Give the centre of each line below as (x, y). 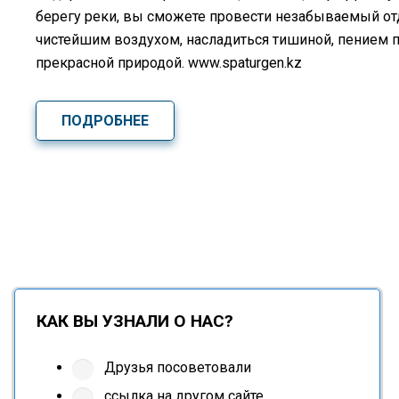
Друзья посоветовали (176, 368)
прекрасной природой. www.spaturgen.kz (169, 63)
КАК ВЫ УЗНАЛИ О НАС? (135, 322)
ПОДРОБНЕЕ (105, 120)
